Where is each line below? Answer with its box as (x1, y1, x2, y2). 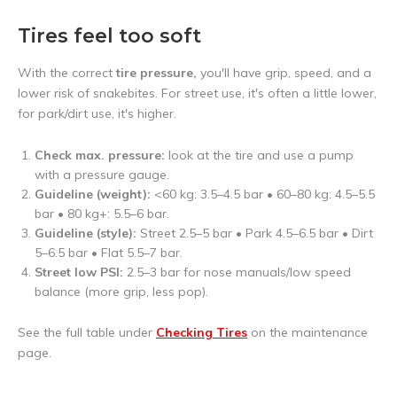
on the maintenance (247, 324, 368, 340)
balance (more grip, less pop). (35, 284, 209, 300)
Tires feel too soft (18, 24, 201, 48)
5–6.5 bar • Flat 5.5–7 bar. (35, 245, 183, 261)
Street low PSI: (35, 264, 124, 280)
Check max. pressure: (35, 147, 166, 163)
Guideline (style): (35, 225, 137, 241)
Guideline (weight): (35, 186, 152, 202)
